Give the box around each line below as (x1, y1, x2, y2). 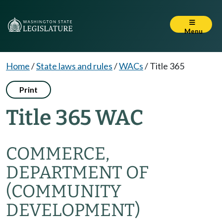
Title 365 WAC (6, 105, 143, 130)
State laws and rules (36, 60, 112, 71)
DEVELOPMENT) (6, 200, 140, 221)
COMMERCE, (6, 143, 110, 164)
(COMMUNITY (6, 181, 121, 202)
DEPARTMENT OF (6, 162, 149, 183)
